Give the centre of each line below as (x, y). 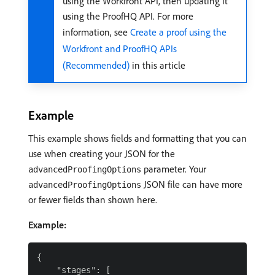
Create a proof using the (178, 32)
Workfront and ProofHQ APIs (120, 48)
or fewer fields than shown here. (93, 199)
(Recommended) (96, 65)
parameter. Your (174, 169)
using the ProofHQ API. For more (128, 16)
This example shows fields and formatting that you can (137, 138)
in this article (157, 65)
